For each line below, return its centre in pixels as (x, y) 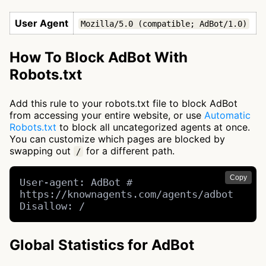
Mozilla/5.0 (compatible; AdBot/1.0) (164, 24)
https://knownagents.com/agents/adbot (127, 194)
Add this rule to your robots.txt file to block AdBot (123, 103)
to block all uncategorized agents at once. (153, 127)
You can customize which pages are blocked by (117, 139)
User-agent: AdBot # (76, 183)
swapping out (42, 151)
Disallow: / (53, 206)
